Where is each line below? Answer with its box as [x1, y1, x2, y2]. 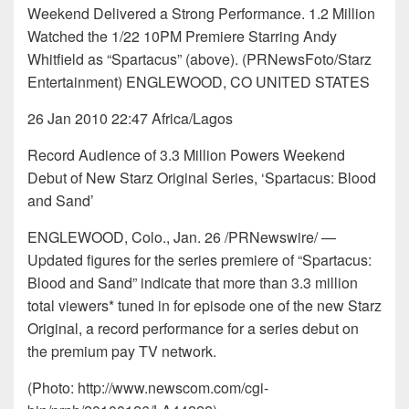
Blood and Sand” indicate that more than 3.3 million [27, 272, 358, 294]
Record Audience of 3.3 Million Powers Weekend [27, 144, 345, 166]
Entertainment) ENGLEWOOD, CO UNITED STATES [27, 71, 370, 93]
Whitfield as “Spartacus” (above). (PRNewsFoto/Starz [27, 48, 372, 70]
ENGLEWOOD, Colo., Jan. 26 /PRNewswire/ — [27, 226, 336, 248]
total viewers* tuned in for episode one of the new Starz [27, 295, 382, 317]
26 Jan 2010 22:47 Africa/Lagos [27, 108, 233, 130]
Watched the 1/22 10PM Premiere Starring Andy [27, 26, 337, 47]
